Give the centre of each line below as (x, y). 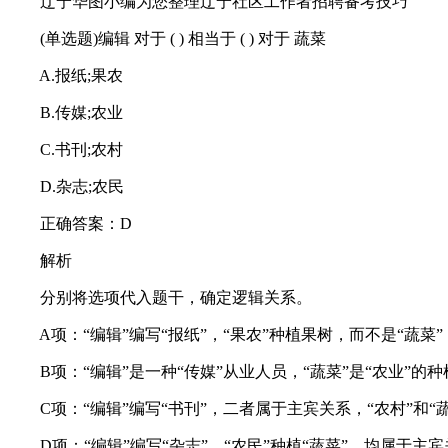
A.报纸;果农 (65, 75)
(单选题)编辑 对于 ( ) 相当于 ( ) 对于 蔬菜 (167, 38)
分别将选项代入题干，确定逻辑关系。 (160, 297)
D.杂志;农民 (66, 186)
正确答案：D (70, 223)
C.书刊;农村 (65, 149)
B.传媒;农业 (65, 112)
